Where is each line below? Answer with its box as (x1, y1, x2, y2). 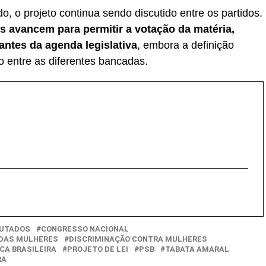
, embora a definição (137, 39, 234, 51)
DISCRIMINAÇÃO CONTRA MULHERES (69, 234, 207, 243)
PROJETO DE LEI (67, 244, 128, 254)
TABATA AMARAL (165, 244, 229, 254)
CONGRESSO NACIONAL (41, 224, 129, 233)
